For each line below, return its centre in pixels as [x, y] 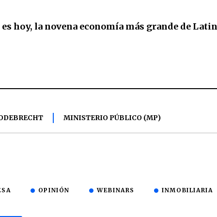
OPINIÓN [54, 190]
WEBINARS [116, 190]
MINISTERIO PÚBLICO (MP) [112, 118]
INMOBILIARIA [187, 190]
